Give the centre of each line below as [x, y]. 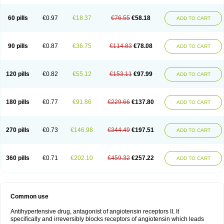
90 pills [18, 46]
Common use [29, 196]
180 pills [18, 102]
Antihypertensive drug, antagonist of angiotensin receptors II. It [95, 211]
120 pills [18, 74]
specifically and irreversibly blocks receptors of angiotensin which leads [107, 219]
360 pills [18, 158]
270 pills [18, 130]
